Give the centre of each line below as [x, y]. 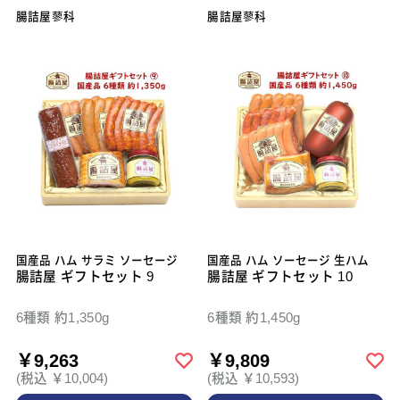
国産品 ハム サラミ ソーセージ [96, 261]
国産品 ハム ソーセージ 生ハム [288, 261]
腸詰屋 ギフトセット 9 [85, 277]
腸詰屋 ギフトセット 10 [280, 277]
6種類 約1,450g [254, 318]
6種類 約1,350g [62, 318]
